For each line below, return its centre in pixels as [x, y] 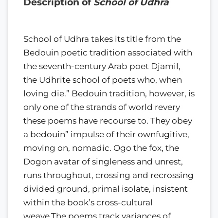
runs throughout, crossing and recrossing [109, 175]
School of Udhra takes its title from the [102, 39]
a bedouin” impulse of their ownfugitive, [106, 134]
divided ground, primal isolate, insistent [106, 189]
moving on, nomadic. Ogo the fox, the [101, 148]
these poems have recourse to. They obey [108, 120]
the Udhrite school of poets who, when [103, 80]
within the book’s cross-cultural [88, 202]
